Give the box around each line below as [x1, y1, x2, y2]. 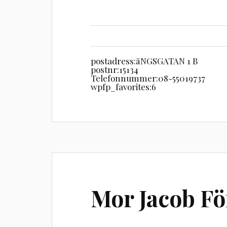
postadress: [91, 55, 136, 66]
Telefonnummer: [91, 72, 159, 84]
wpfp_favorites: [91, 81, 152, 92]
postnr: [91, 64, 120, 75]
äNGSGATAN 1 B [136, 55, 198, 66]
